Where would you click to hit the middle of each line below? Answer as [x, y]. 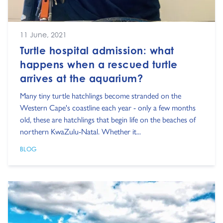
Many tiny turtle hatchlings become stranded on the [101, 95]
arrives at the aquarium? [81, 78]
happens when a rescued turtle [99, 64]
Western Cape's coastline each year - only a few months [108, 107]
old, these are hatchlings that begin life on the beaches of [108, 119]
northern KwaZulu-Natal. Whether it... [80, 131]
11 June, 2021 [43, 34]
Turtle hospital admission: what [97, 50]
